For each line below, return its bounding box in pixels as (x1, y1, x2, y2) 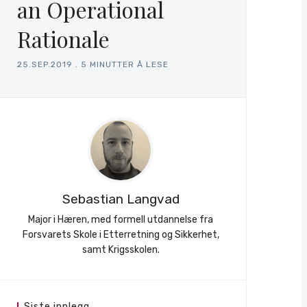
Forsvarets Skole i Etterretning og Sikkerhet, (22, 229, 219, 241)
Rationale (17, 24, 110, 54)
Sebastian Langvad (62, 191, 180, 208)
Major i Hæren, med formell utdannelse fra (28, 214, 213, 226)
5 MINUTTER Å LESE (81, 60, 169, 70)
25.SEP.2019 (17, 60, 73, 70)
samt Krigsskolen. (82, 244, 160, 256)
